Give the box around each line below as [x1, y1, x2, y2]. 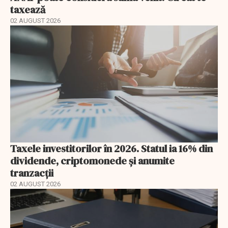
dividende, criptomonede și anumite [10, 153, 175, 168]
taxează [10, 3, 45, 17]
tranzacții [10, 165, 53, 180]
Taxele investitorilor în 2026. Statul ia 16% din [10, 141, 213, 156]
